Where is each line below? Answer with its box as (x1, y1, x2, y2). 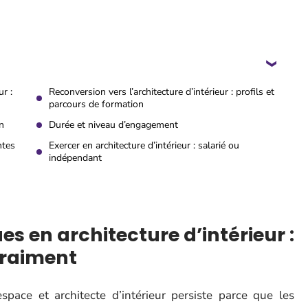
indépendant (49, 151, 102, 164)
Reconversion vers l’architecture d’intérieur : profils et (49, 85, 274, 98)
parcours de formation (49, 98, 144, 111)
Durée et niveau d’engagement (49, 118, 178, 131)
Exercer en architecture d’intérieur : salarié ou (49, 139, 239, 152)
